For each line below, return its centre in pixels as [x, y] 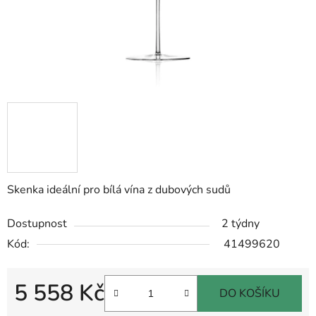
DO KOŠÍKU [250, 294]
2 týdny [241, 224]
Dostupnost [37, 224]
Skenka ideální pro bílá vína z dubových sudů [119, 190]
